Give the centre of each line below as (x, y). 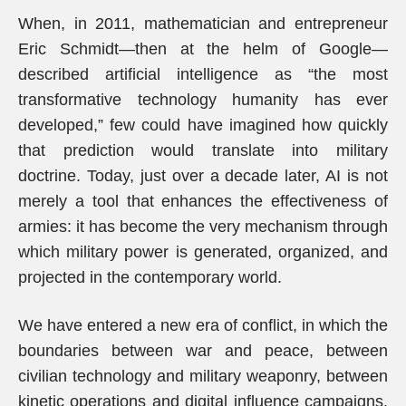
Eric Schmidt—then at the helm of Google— (203, 49)
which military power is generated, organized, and (203, 252)
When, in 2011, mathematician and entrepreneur (203, 24)
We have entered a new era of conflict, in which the (203, 325)
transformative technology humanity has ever (203, 100)
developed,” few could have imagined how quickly (203, 125)
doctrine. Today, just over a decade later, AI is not (203, 176)
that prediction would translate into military (203, 150)
